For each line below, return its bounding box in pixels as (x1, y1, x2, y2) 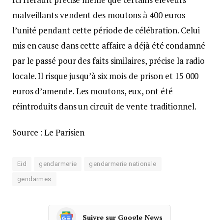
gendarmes (17, 175, 52, 183)
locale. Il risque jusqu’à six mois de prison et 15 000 (12, 70, 199, 82)
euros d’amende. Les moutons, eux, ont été (12, 85, 173, 97)
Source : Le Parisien (12, 127, 85, 138)
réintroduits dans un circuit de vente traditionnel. (12, 101, 196, 112)
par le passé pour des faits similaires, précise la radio (12, 55, 205, 67)
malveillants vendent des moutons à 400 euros (12, 9, 186, 21)
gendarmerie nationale (89, 160, 157, 168)
